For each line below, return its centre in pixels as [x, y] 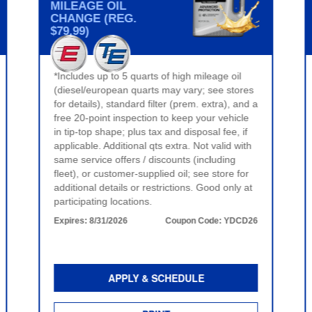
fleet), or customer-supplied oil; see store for [151, 173]
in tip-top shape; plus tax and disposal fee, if [151, 131]
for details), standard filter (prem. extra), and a [156, 103]
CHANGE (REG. [94, 18]
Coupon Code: [195, 220]
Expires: [72, 220]
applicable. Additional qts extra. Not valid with [153, 145]
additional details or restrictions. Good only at [153, 187]
